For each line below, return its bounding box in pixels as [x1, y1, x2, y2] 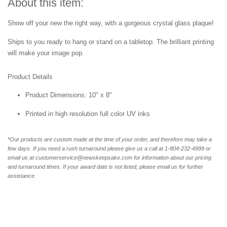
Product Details [8, 73, 53, 81]
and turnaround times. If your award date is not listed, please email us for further [8, 164, 203, 170]
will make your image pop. [8, 49, 84, 57]
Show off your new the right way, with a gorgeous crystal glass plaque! [8, 19, 214, 27]
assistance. [8, 173, 36, 179]
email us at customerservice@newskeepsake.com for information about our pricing [8, 155, 211, 161]
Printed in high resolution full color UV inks [25, 110, 150, 118]
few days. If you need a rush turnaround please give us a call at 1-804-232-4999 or [8, 145, 211, 152]
